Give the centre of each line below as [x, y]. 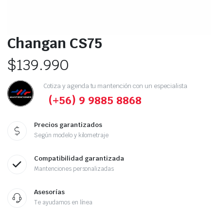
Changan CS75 [55, 43]
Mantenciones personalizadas [74, 169]
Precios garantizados [68, 125]
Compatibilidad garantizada [79, 158]
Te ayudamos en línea [64, 202]
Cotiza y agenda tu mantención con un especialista [115, 86]
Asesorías [49, 192]
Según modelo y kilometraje [72, 135]
